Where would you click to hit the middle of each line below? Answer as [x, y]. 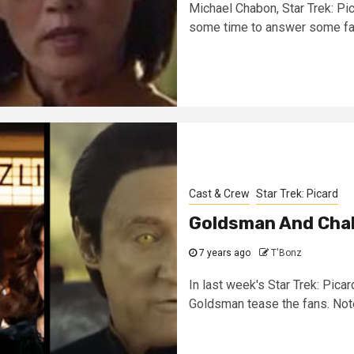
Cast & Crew [219, 194]
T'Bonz [286, 253]
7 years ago [224, 253]
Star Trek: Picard [297, 194]
